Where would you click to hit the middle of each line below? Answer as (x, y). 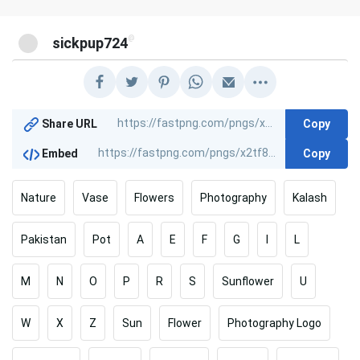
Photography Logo (274, 323)
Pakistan (44, 239)
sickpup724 (90, 43)
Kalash (310, 197)
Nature (39, 197)
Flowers (154, 197)
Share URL (69, 124)
